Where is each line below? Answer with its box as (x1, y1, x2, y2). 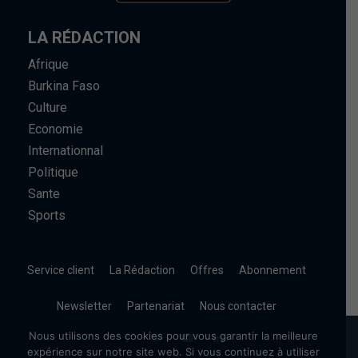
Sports (28, 208, 66, 223)
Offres (190, 264, 224, 276)
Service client (27, 264, 94, 276)
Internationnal (28, 143, 103, 158)
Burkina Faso (28, 78, 100, 93)
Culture (28, 100, 67, 115)
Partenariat (127, 300, 185, 312)
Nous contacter (200, 300, 276, 312)
